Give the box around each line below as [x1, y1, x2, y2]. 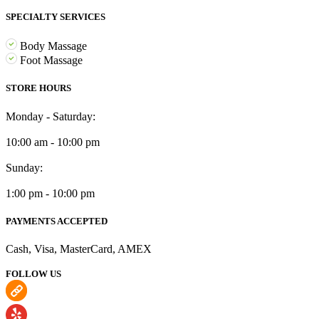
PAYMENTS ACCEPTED [6, 215, 108, 226]
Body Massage [17, 40, 87, 53]
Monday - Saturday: [6, 110, 95, 122]
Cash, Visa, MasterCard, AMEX [6, 242, 152, 255]
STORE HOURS [6, 83, 71, 94]
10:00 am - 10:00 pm [6, 135, 100, 148]
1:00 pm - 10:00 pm [6, 187, 95, 199]
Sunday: [6, 161, 43, 174]
